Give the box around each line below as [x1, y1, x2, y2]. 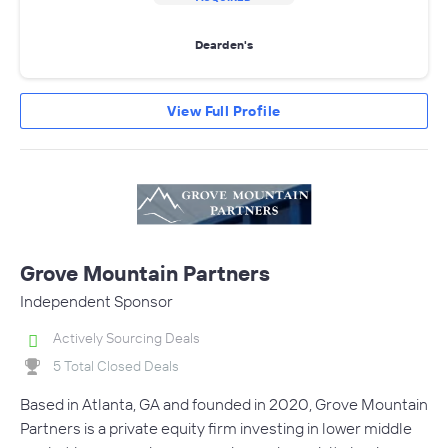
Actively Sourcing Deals [53, 329, 200, 348]
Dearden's [194, 36, 254, 52]
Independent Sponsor [20, 291, 173, 312]
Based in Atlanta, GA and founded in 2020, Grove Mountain [20, 394, 428, 415]
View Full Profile [167, 102, 281, 121]
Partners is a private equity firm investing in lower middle [20, 418, 412, 439]
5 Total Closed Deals [53, 356, 179, 375]
